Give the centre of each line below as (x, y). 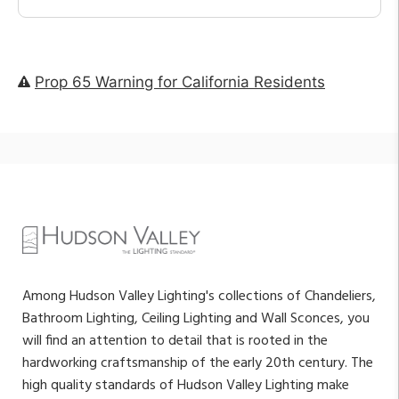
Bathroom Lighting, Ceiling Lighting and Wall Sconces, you (196, 318)
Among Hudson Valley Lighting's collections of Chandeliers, (199, 296)
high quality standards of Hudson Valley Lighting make (186, 385)
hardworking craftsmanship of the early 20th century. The (198, 363)
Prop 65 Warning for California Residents (180, 81)
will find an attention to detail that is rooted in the (175, 341)
